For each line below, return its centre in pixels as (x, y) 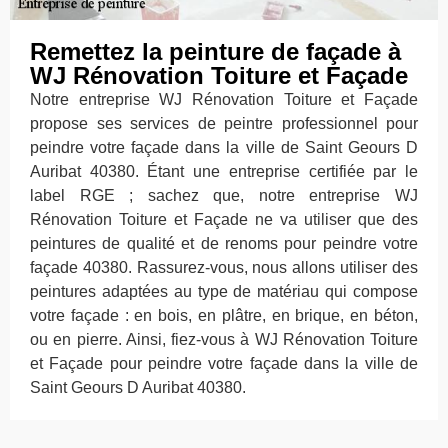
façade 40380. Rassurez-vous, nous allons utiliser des (224, 268)
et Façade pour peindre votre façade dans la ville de (224, 364)
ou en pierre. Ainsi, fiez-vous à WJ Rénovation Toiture (224, 340)
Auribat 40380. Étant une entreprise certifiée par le (224, 172)
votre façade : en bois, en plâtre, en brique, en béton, (224, 316)
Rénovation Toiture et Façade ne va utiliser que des (224, 220)
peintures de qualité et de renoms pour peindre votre (224, 244)
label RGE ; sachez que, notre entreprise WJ (224, 196)
